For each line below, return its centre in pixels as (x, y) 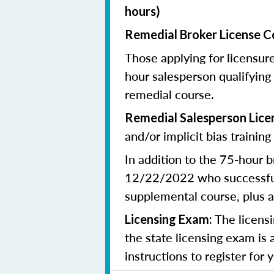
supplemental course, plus (196, 196)
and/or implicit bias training (198, 136)
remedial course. (169, 94)
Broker (198, 34)
